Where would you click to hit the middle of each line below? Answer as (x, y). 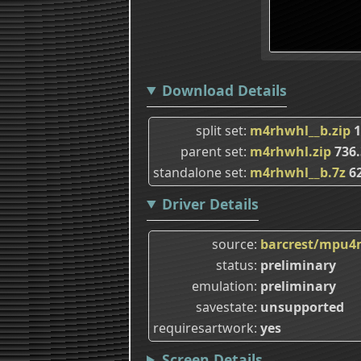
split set (220, 130)
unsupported (302, 307)
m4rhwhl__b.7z (298, 172)
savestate (225, 307)
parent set (212, 151)
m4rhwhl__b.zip (300, 130)
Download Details (224, 90)
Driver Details (210, 203)
